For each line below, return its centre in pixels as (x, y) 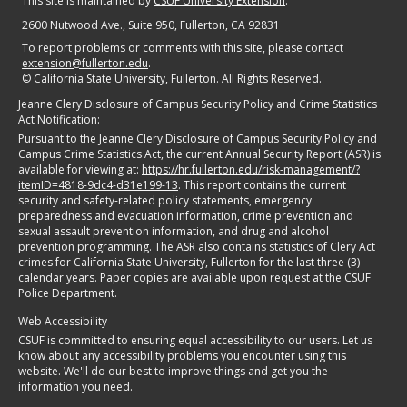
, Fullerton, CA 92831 (228, 25)
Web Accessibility (63, 322)
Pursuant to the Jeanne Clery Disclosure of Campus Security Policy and (198, 139)
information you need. (75, 387)
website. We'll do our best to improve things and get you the (173, 372)
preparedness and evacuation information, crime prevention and (186, 216)
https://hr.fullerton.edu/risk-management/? (251, 170)
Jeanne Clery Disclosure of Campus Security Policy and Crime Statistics (198, 104)
